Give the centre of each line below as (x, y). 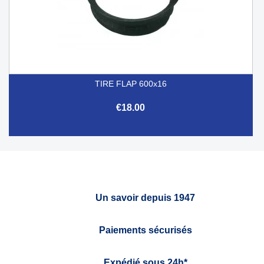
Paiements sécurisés (145, 230)
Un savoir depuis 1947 (145, 197)
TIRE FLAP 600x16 (131, 83)
